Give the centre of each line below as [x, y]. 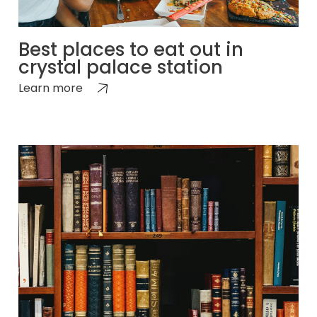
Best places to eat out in [131, 49]
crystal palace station [121, 67]
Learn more [51, 88]
